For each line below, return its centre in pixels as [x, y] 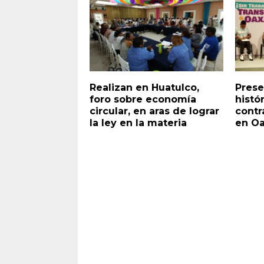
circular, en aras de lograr [154, 111]
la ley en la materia [138, 123]
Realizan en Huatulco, [144, 87]
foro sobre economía [143, 99]
